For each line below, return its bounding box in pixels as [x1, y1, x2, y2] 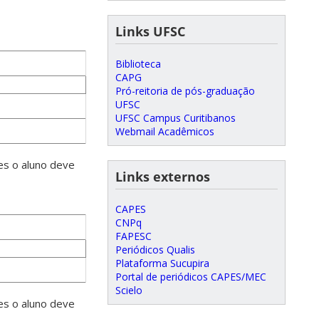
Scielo [115, 283, 142, 297]
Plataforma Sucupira [115, 256, 209, 270]
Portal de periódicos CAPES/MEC [115, 269, 266, 283]
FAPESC [115, 229, 152, 243]
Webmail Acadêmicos [115, 124, 214, 138]
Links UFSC [115, 22, 185, 40]
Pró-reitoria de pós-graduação [115, 83, 255, 98]
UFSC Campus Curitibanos [115, 110, 236, 125]
